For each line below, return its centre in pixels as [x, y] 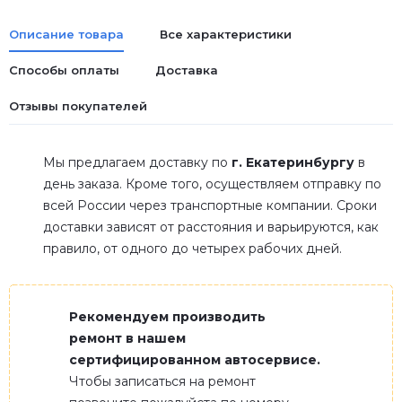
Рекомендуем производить [167, 317]
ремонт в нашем [127, 338]
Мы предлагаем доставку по [137, 162]
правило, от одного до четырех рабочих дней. [192, 249]
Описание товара [66, 34]
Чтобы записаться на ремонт [162, 381]
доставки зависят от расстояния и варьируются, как [211, 227]
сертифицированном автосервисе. [195, 360]
